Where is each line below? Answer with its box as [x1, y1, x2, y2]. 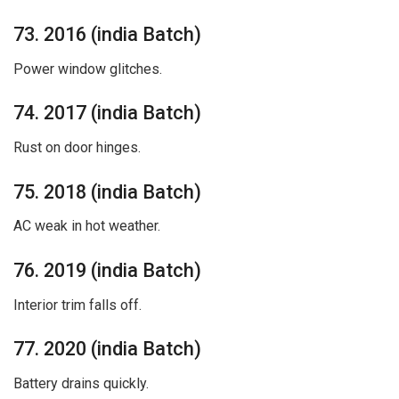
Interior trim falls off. [13, 296, 142, 313]
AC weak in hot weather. [13, 217, 160, 235]
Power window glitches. [13, 60, 162, 77]
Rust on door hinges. [13, 138, 141, 156]
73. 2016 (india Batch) [13, 22, 201, 45]
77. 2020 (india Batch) [13, 338, 201, 361]
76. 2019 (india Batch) [13, 258, 201, 281]
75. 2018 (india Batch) [13, 180, 201, 203]
